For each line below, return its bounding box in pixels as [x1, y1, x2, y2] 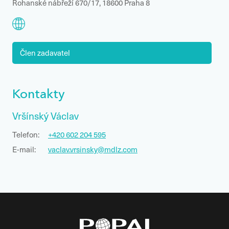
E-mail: [12, 144, 36, 154]
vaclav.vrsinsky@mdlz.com [48, 144, 138, 154]
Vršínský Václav [12, 109, 79, 122]
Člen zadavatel [20, 48, 70, 58]
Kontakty [12, 88, 65, 101]
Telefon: [12, 129, 39, 140]
